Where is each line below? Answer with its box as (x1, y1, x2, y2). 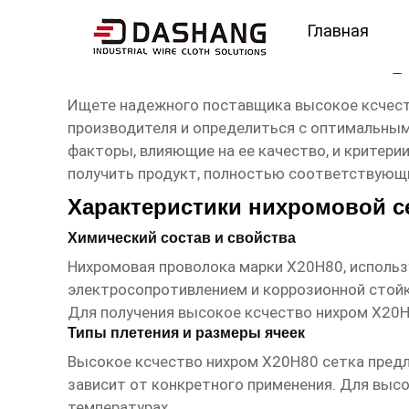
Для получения (67, 303, 178, 322)
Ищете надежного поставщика (67, 96, 295, 115)
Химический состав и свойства (67, 230, 296, 246)
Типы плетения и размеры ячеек (67, 325, 305, 341)
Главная (306, 20, 369, 40)
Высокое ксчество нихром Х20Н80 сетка (67, 352, 364, 372)
